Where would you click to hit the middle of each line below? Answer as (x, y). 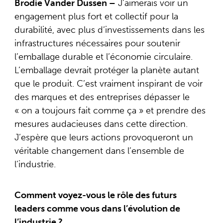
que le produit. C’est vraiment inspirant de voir (108, 84)
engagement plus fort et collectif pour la (96, 17)
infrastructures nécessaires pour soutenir (97, 44)
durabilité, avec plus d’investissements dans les (109, 30)
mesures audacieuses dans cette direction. (101, 124)
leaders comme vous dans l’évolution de (97, 208)
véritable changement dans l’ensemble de (99, 151)
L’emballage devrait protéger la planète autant (107, 70)
